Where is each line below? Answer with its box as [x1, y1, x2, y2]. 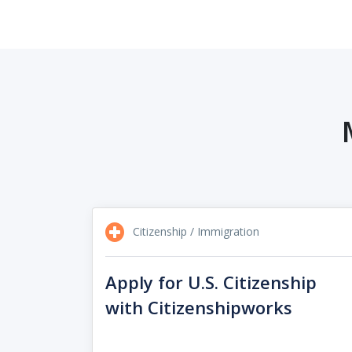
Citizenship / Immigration [130, 224, 259, 239]
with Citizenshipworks [105, 295, 292, 320]
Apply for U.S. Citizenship [105, 270, 317, 295]
